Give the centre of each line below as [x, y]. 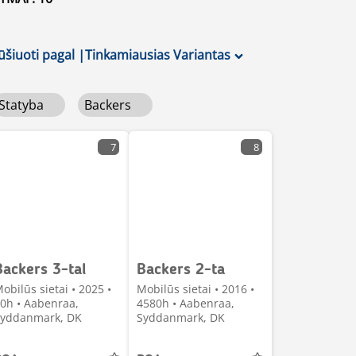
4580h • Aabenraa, [186, 303]
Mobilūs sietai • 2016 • [195, 289]
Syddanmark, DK [181, 317]
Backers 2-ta [181, 270]
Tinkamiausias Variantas [158, 55]
